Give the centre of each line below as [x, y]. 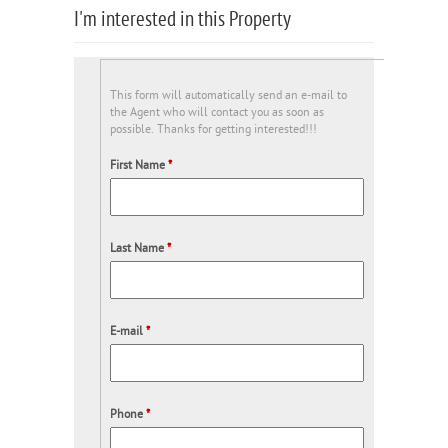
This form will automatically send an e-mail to [228, 95]
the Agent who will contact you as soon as [216, 112]
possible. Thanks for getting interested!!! [213, 129]
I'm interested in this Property [182, 20]
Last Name [138, 248]
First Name [138, 165]
